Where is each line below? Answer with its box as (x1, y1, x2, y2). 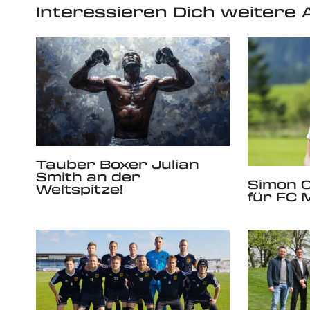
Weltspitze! (36, 181, 123, 198)
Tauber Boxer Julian (36, 156, 199, 173)
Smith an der (36, 168, 140, 185)
